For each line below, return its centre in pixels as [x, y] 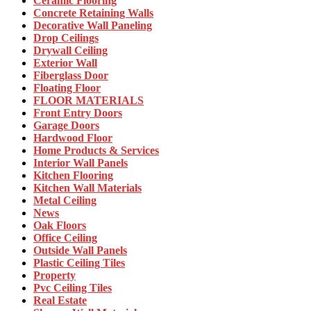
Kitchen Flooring [73, 175]
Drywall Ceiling [70, 50]
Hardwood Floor [73, 137]
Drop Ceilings [66, 37]
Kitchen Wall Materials [87, 187]
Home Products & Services [96, 150]
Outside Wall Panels [80, 250]
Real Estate [60, 300]
